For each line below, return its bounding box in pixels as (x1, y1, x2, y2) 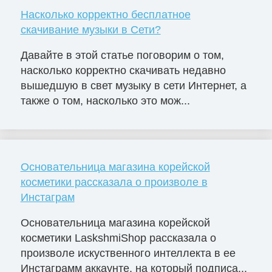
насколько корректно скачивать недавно (20, 64, 226, 77)
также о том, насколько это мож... (20, 95, 190, 107)
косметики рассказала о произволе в (20, 176, 208, 189)
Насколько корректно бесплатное (20, 8, 191, 21)
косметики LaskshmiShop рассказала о (20, 232, 216, 245)
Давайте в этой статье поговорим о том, (20, 49, 224, 62)
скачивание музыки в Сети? (20, 24, 161, 36)
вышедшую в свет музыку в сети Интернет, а (20, 80, 246, 92)
